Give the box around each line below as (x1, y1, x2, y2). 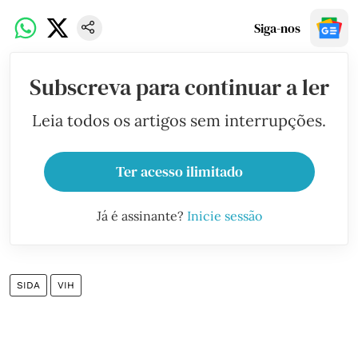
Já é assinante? (96, 207, 187, 224)
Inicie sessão (186, 207, 262, 224)
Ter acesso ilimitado (115, 161, 243, 181)
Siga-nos (254, 18, 300, 37)
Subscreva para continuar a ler (29, 71, 329, 102)
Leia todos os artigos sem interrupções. (32, 109, 326, 130)
